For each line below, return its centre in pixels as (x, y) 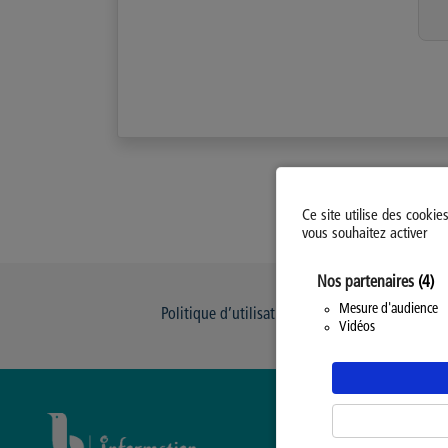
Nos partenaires (367, 283)
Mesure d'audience (388, 309)
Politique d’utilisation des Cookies (266, 315)
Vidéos (357, 327)
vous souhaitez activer (364, 234)
